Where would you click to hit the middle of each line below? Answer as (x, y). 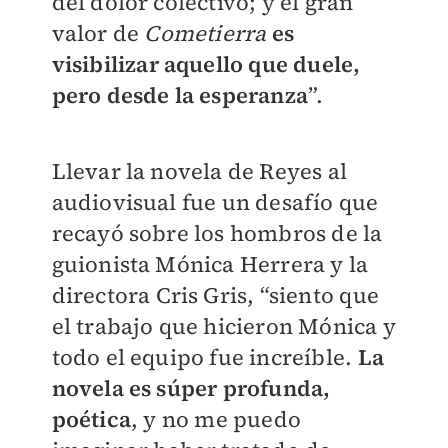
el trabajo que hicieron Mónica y (223, 326)
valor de (98, 33)
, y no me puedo (215, 419)
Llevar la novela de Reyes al (199, 171)
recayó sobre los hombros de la (217, 233)
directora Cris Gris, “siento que (215, 295)
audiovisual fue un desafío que (215, 202)
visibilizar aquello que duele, (206, 64)
